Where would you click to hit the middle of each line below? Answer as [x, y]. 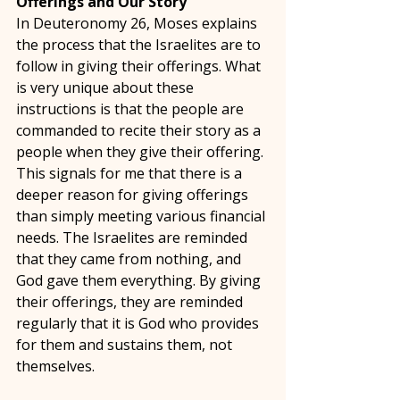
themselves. [57, 366]
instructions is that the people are [132, 109]
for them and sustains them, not [126, 345]
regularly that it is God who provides [139, 323]
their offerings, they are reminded [131, 302]
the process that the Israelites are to [140, 45]
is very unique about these [107, 87]
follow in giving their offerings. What [140, 66]
